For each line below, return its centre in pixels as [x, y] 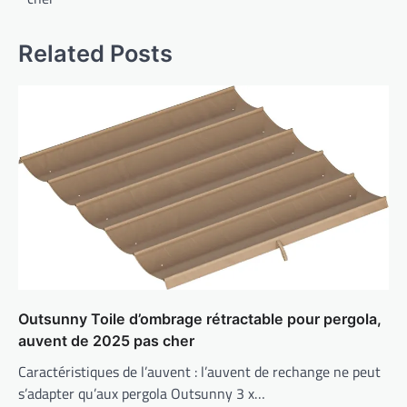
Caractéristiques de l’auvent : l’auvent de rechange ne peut [199, 372]
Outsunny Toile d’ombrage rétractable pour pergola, [200, 319]
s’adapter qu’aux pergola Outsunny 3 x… [142, 394]
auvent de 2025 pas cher [106, 341]
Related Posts [95, 54]
